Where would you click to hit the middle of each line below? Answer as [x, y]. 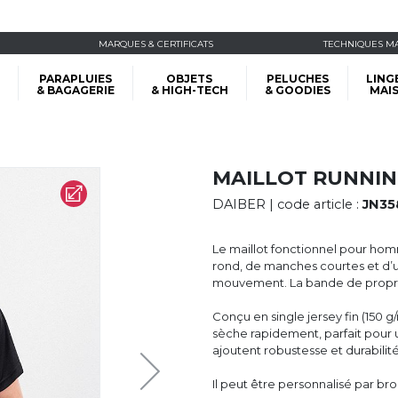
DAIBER [239, 204]
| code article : [314, 204]
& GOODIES [297, 91]
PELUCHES [297, 79]
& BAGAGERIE [75, 91]
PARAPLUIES [75, 79]
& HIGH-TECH [189, 91]
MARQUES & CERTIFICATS [156, 44]
